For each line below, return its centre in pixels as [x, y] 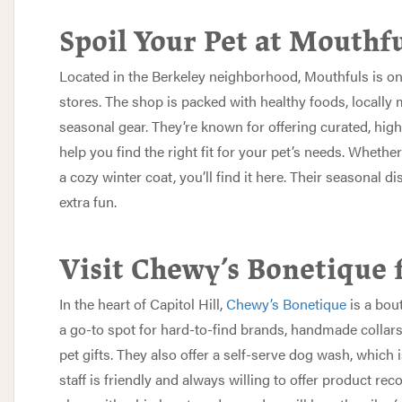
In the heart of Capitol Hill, [143, 304]
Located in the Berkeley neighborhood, [182, 76]
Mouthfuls [336, 76]
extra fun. [88, 201]
